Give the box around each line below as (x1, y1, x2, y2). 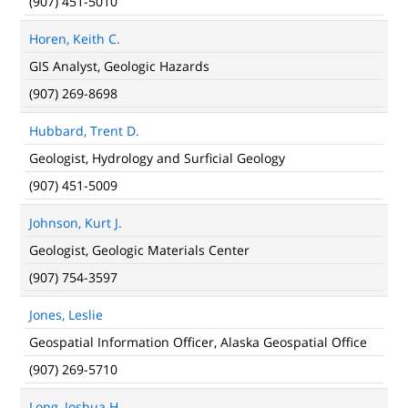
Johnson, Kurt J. (29, 214, 122, 231)
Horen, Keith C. (29, 30, 120, 47)
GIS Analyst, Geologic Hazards (29, 57, 209, 75)
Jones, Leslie (29, 306, 103, 323)
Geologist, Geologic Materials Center (29, 241, 250, 259)
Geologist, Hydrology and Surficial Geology (29, 149, 285, 167)
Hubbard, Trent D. (29, 122, 139, 139)
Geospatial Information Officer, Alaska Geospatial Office (29, 333, 367, 351)
